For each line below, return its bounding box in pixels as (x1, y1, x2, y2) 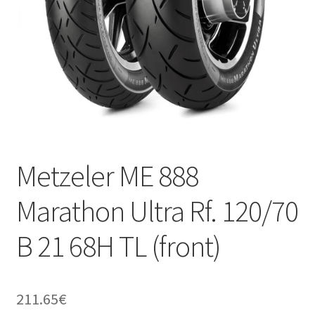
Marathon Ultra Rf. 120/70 (15, 193, 298, 230)
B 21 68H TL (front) (15, 228, 221, 265)
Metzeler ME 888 (15, 157, 198, 195)
